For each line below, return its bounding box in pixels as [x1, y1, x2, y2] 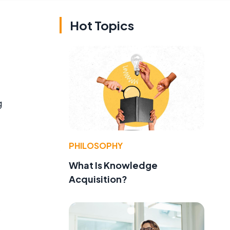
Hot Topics [70, 17, 134, 33]
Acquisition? [69, 172, 127, 185]
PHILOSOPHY [69, 140, 123, 151]
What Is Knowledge [69, 159, 158, 171]
